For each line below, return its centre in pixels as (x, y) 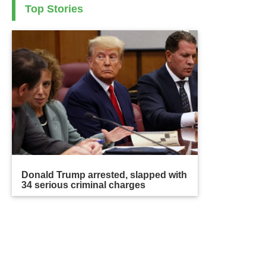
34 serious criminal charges (84, 185)
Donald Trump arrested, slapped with (104, 175)
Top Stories (54, 9)
